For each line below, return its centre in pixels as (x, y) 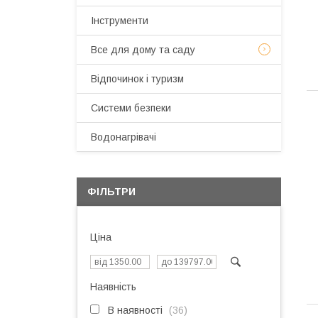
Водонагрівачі (124, 137)
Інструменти (120, 21)
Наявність (113, 287)
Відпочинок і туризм (137, 79)
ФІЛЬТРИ (111, 192)
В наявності (135, 310)
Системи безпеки (131, 108)
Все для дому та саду (143, 50)
